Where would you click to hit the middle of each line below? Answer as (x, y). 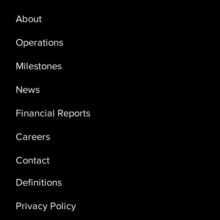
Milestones (39, 66)
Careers (33, 137)
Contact (33, 160)
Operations (40, 42)
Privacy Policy (46, 206)
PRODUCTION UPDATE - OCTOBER (126, 24)
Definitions (39, 182)
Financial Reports (53, 113)
